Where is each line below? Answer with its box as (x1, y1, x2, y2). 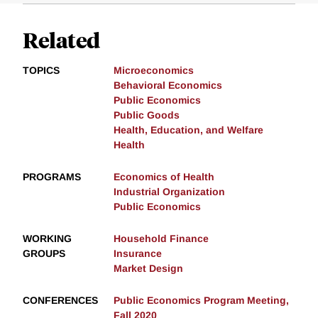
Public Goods (114, 109, 180, 121)
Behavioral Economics (114, 79, 222, 92)
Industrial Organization (114, 186, 225, 198)
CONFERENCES (23, 295, 98, 307)
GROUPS (23, 248, 65, 260)
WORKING (23, 233, 72, 245)
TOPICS (23, 65, 60, 77)
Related (23, 26, 100, 54)
